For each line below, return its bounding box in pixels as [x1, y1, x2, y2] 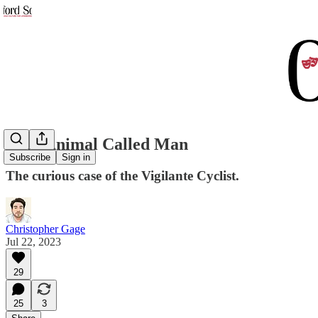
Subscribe [9, 152, 50, 163]
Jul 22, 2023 [6, 235, 61, 248]
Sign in [62, 152, 90, 163]
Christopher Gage [6, 222, 85, 235]
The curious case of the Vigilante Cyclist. [6, 168, 239, 183]
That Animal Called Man [6, 134, 188, 153]
